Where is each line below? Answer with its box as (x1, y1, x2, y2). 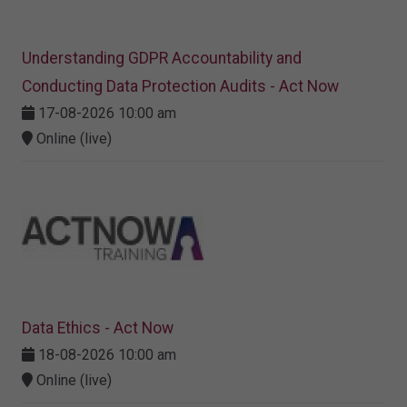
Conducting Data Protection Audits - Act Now (22, 77, 339, 96)
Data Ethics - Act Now (22, 319, 174, 338)
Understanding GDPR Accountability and (22, 49, 302, 68)
